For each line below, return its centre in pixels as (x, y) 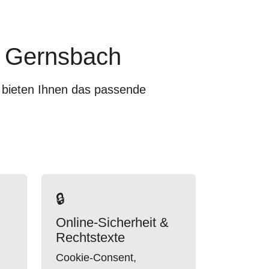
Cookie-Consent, (96, 258)
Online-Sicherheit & (112, 222)
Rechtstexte (90, 237)
